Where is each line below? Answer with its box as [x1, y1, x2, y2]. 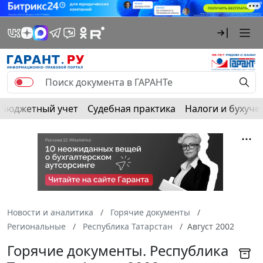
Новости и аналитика [7, 207, 93, 218]
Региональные [7, 221, 66, 232]
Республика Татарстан [83, 221, 173, 232]
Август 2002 [187, 221, 234, 232]
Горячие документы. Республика [7, 241, 228, 261]
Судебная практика [87, 102, 176, 115]
